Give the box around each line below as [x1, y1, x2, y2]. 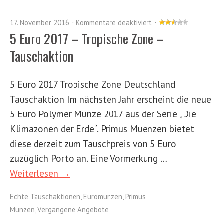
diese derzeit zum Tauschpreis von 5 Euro [10, 137, 176, 149]
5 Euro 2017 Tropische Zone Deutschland [10, 77, 175, 90]
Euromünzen [83, 191, 122, 201]
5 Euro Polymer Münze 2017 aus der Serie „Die [10, 107, 196, 120]
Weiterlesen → [10, 166, 70, 179]
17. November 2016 [10, 17, 69, 27]
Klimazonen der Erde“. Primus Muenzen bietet [10, 122, 194, 135]
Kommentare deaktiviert [76, 17, 152, 27]
